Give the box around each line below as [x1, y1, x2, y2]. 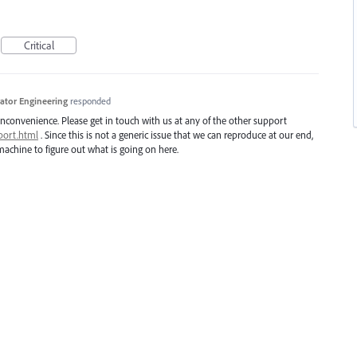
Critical [23, 38, 54, 53]
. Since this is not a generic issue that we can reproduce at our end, [38, 128, 313, 141]
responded [69, 95, 111, 107]
